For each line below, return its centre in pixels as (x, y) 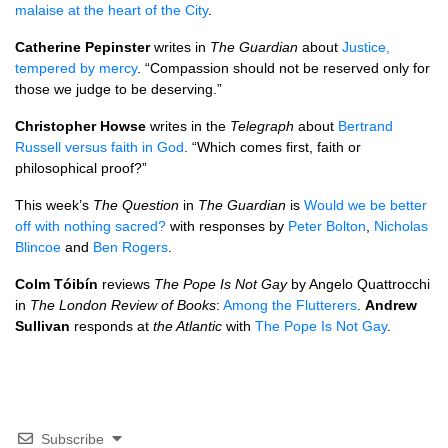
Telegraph (262, 126)
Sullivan (42, 326)
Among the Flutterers (290, 305)
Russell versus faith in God (99, 147)
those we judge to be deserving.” (118, 89)
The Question (136, 205)
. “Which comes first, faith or (272, 147)
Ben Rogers (130, 247)
